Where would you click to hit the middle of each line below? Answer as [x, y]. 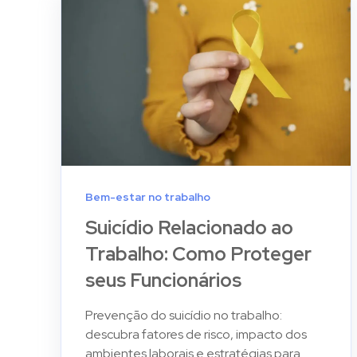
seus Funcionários [163, 280]
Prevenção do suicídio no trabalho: [184, 315]
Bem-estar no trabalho [148, 196]
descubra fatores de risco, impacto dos [196, 334]
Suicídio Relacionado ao [189, 227]
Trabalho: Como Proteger [198, 253]
